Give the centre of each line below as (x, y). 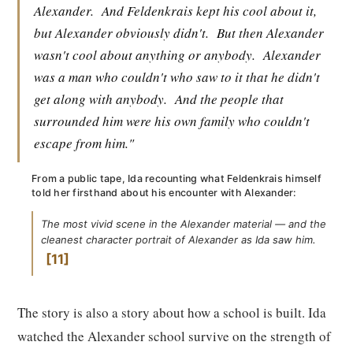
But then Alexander (270, 33)
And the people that (229, 99)
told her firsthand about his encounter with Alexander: (164, 193)
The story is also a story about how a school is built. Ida (172, 312)
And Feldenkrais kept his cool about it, (209, 11)
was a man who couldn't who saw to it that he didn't (177, 77)
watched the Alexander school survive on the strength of (174, 336)
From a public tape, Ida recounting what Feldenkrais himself (176, 178)
